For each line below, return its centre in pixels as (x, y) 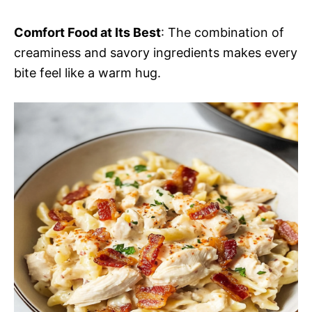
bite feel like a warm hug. (87, 73)
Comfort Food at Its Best (87, 32)
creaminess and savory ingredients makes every (156, 53)
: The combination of (223, 32)
